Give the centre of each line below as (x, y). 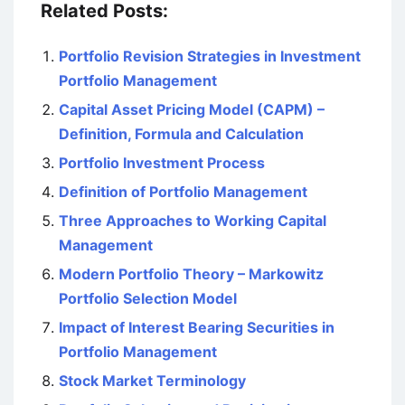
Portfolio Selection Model (148, 298)
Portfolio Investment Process (162, 163)
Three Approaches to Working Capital (193, 221)
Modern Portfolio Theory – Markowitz (191, 274)
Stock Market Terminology (152, 381)
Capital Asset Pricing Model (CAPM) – (192, 109)
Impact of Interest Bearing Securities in (197, 327)
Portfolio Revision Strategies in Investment (210, 56)
